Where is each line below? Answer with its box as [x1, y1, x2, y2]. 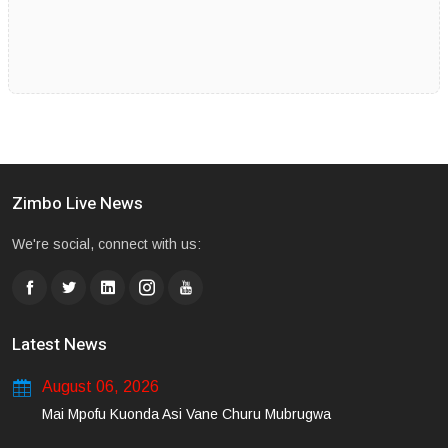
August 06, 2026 [42, 378, 159, 395]
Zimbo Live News [12, 191, 143, 216]
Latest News [12, 332, 107, 357]
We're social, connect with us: [12, 236, 201, 252]
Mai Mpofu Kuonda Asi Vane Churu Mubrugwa [42, 406, 331, 422]
